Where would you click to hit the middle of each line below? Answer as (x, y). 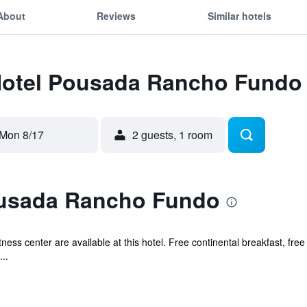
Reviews (116, 15)
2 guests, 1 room (172, 135)
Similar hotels (239, 15)
